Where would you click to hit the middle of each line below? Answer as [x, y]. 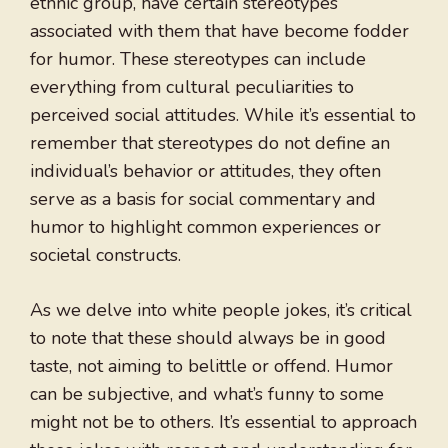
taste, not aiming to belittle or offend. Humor [211, 366]
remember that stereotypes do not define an [210, 143]
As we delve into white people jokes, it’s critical [221, 310]
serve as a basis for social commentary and [203, 199]
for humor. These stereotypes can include [198, 59]
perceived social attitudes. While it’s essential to [223, 115]
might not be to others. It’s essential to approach [223, 422]
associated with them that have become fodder [219, 31]
